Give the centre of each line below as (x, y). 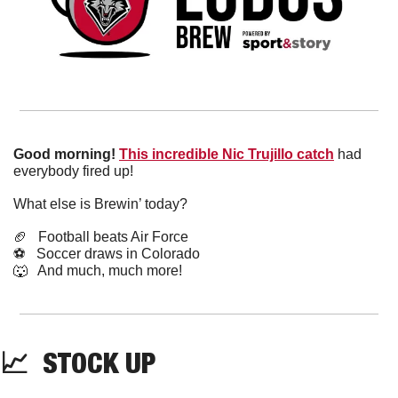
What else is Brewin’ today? (100, 204)
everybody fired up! (73, 171)
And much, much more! (105, 271)
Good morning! (64, 155)
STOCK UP (92, 363)
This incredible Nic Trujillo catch (227, 155)
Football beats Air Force (108, 237)
